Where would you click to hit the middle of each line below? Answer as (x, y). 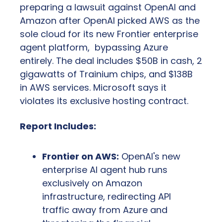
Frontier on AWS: (81, 157)
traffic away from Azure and (105, 210)
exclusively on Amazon (92, 183)
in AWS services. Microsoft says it (93, 88)
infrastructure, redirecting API (107, 197)
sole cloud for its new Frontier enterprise (109, 34)
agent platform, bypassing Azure (94, 48)
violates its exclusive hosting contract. (104, 101)
